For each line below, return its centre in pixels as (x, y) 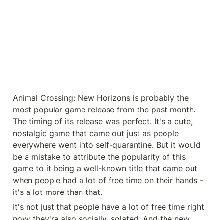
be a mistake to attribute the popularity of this (99, 156)
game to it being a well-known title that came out (105, 168)
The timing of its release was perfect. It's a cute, (103, 121)
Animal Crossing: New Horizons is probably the (101, 97)
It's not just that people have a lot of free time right (109, 206)
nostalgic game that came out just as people (96, 133)
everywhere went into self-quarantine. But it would (107, 145)
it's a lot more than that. (57, 192)
